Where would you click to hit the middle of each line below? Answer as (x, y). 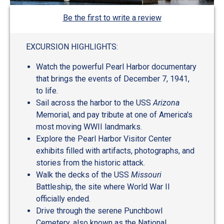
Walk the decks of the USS (83, 175)
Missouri (146, 175)
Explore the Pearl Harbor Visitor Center (104, 139)
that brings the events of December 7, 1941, (113, 79)
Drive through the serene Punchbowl (99, 211)
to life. (47, 91)
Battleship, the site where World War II (103, 187)
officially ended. (63, 199)
